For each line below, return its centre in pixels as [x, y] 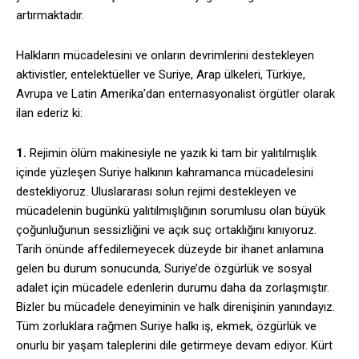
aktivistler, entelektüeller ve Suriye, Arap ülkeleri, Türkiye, [161, 75]
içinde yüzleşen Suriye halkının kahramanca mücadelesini [165, 173]
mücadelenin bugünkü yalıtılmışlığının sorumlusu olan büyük [171, 211]
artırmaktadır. [50, 16]
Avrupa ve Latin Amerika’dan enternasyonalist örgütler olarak [175, 94]
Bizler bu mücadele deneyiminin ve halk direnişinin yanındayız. [175, 307]
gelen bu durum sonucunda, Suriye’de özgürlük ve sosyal [164, 269]
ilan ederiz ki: [49, 113]
